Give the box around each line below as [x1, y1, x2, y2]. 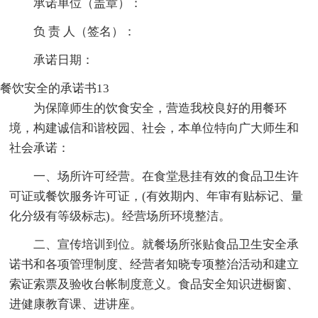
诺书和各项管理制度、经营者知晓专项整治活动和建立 [9, 257, 300, 271]
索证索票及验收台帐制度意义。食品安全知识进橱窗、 [9, 277, 300, 291]
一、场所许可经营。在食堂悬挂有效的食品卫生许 [33, 169, 300, 183]
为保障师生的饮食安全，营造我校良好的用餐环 [33, 101, 287, 115]
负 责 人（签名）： [33, 24, 136, 38]
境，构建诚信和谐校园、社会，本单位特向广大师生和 [9, 121, 300, 135]
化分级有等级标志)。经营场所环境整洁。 [9, 209, 231, 223]
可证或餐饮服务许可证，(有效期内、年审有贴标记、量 [9, 189, 304, 203]
